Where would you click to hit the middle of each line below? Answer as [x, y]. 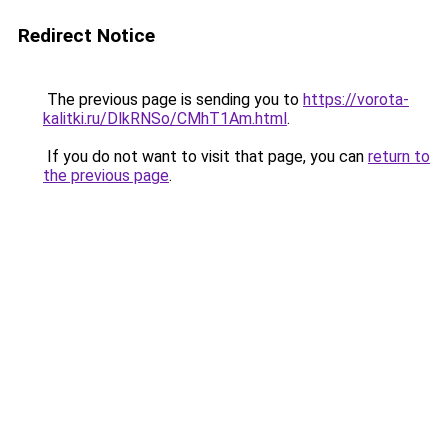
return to [399, 156]
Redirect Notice [86, 35]
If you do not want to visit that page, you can [205, 156]
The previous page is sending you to [173, 99]
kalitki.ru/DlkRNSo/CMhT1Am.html [165, 118]
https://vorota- [356, 99]
